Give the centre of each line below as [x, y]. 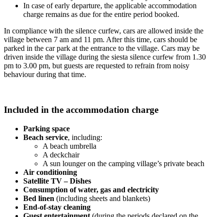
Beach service [46, 137]
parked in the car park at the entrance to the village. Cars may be [102, 48]
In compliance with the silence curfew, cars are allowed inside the [104, 31]
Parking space [46, 128]
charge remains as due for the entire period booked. [101, 15]
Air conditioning [50, 172]
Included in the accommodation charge [81, 110]
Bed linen [39, 198]
